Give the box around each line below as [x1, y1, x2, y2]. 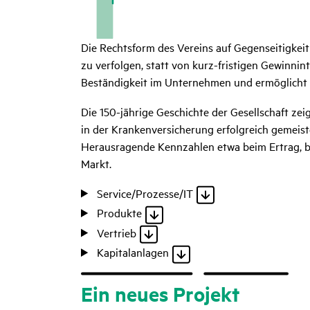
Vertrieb [97, 224, 137, 240]
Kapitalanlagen [97, 244, 170, 259]
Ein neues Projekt [81, 280, 239, 307]
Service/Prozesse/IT [97, 185, 194, 201]
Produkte [97, 205, 143, 220]
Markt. [81, 155, 111, 171]
